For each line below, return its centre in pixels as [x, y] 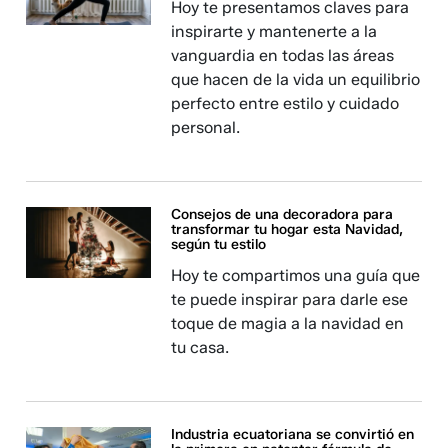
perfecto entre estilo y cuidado [285, 104]
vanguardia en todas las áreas [283, 56]
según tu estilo [219, 245]
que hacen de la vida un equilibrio [296, 80]
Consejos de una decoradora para [282, 215]
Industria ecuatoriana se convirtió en [293, 435]
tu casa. [200, 348]
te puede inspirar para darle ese [290, 300]
